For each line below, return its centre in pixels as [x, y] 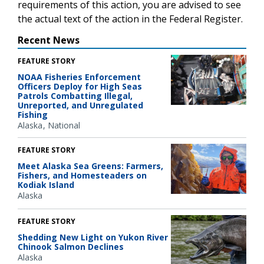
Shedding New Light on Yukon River [93, 237]
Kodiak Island [46, 184]
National [64, 125]
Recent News [49, 40]
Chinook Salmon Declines [71, 247]
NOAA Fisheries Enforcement [79, 77]
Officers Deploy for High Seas [80, 86]
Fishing [33, 114]
